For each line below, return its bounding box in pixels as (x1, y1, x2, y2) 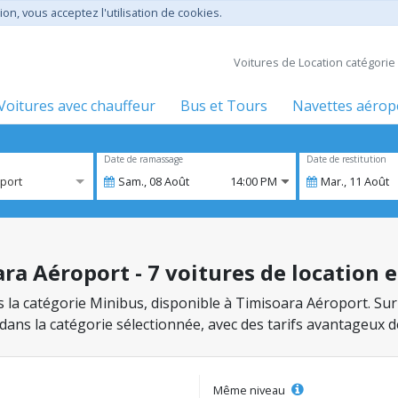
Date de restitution (306, 153, 386, 165)
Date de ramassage (104, 153, 183, 165)
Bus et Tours (180, 96, 267, 115)
